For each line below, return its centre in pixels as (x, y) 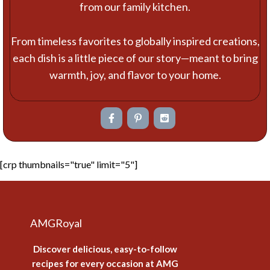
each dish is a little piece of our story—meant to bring (135, 58)
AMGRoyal (56, 223)
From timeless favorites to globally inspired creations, (135, 41)
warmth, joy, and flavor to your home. (135, 74)
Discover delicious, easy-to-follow (105, 249)
